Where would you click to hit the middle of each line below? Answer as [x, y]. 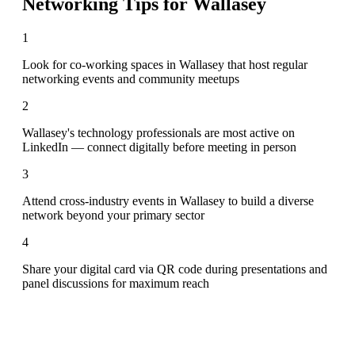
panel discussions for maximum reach [116, 283]
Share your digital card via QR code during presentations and [175, 269]
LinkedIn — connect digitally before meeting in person [159, 147]
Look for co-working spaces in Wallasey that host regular [165, 64]
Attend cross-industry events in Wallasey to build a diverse [168, 200]
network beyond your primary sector [113, 215]
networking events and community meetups [131, 78]
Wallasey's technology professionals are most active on [158, 132]
